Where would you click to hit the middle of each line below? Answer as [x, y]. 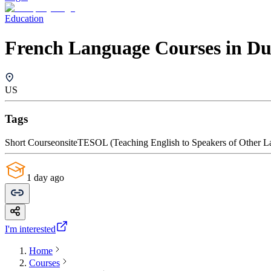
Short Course [30, 142]
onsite [66, 142]
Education [24, 18]
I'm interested [30, 229]
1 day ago [45, 177]
